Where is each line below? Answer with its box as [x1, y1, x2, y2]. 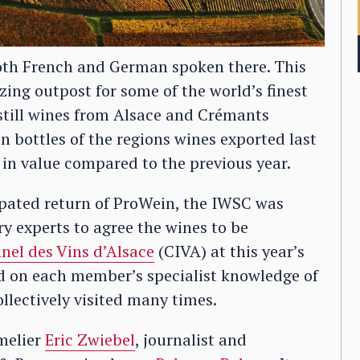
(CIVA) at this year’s [154, 240, 305, 262]
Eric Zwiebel [45, 329, 135, 350]
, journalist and [135, 329, 247, 350]
